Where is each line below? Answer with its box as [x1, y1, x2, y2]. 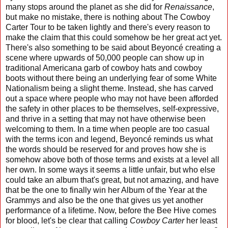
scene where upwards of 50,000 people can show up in [6, 53, 204, 62]
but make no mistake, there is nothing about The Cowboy [6, 12, 210, 21]
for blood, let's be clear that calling [6, 216, 130, 225]
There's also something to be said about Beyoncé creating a [6, 43, 221, 52]
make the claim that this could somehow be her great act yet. [6, 33, 222, 42]
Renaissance [164, 2, 212, 11]
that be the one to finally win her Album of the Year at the [6, 185, 207, 194]
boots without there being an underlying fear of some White [6, 73, 217, 82]
